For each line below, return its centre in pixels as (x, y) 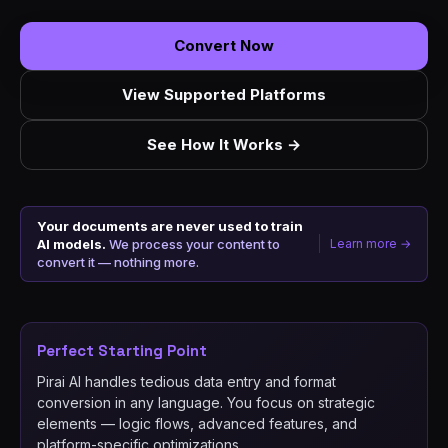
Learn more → (370, 243)
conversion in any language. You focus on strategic (206, 402)
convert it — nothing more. (118, 261)
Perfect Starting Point (122, 350)
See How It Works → (224, 144)
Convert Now (224, 45)
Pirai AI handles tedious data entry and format (186, 381)
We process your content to (193, 243)
